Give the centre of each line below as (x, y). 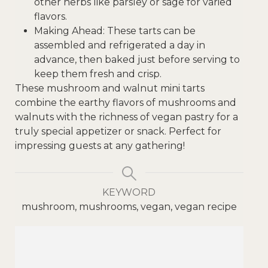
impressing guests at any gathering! (100, 145)
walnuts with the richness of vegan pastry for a (127, 117)
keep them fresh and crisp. (98, 74)
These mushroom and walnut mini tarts (110, 88)
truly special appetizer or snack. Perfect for (118, 131)
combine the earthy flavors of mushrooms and (126, 102)
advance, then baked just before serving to (137, 59)
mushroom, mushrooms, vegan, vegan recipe (129, 206)
